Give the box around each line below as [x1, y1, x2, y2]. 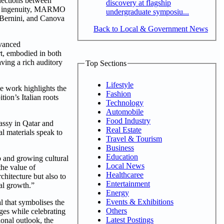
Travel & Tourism [106, 134, 162, 143]
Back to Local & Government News [93, 24, 208, 33]
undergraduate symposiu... [106, 7, 189, 16]
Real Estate [106, 125, 141, 134]
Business [106, 143, 134, 152]
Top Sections [85, 59, 126, 67]
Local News [106, 161, 144, 170]
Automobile [106, 107, 143, 116]
